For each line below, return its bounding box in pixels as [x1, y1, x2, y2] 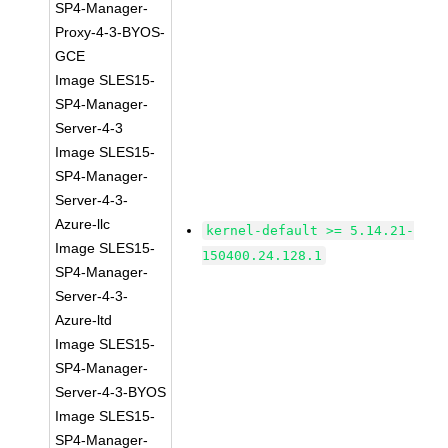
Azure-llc [55, 216, 111, 232]
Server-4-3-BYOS [55, 384, 167, 400]
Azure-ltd [55, 312, 113, 328]
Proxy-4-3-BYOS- [55, 24, 166, 40]
